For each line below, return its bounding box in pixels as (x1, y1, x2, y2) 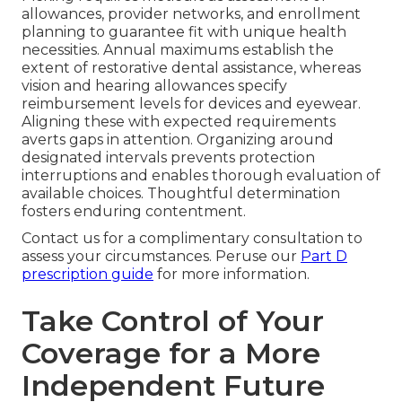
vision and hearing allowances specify (22, 76, 287, 94)
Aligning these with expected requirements (22, 112, 336, 130)
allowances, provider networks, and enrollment (22, 4, 361, 22)
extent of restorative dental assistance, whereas (22, 58, 361, 76)
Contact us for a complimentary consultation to (22, 229, 363, 247)
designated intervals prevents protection (22, 148, 315, 166)
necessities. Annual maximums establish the (22, 40, 334, 58)
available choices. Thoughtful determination (22, 184, 340, 202)
